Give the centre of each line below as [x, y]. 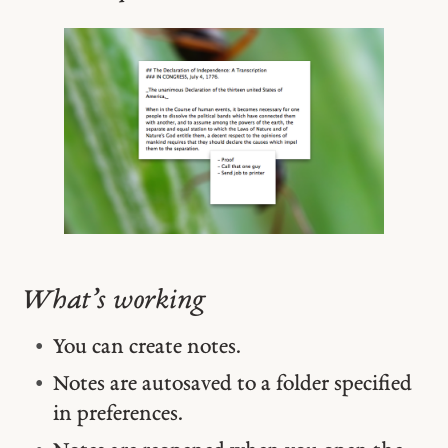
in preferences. [117, 414]
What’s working [114, 301]
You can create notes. [146, 347]
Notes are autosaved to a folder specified [232, 384]
